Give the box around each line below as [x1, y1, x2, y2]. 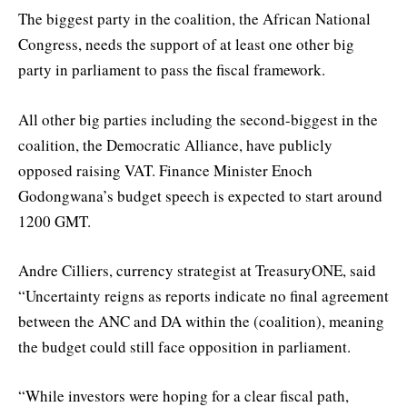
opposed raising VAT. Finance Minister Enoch [18, 159, 313, 181]
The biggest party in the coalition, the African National [18, 8, 371, 30]
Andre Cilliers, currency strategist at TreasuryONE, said [18, 259, 376, 281]
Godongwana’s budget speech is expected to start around [18, 184, 382, 206]
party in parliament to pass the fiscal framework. [18, 59, 325, 81]
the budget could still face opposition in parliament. [18, 335, 351, 357]
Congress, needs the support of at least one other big [18, 34, 354, 55]
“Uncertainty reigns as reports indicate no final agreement [18, 284, 389, 306]
